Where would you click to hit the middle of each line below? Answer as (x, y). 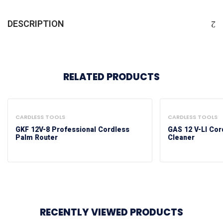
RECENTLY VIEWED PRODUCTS (111, 212)
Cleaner (181, 137)
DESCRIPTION (36, 24)
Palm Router (37, 137)
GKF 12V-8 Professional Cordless (72, 129)
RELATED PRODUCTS (111, 77)
